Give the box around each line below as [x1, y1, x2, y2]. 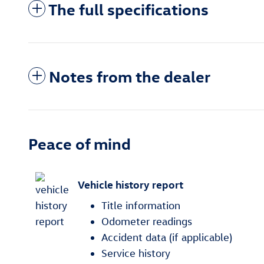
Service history [101, 246, 170, 259]
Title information [101, 199, 180, 212]
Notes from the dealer [49, 65, 210, 86]
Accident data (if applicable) [101, 230, 232, 243]
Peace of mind [28, 133, 131, 153]
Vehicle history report [78, 177, 183, 192]
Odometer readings [101, 214, 192, 227]
